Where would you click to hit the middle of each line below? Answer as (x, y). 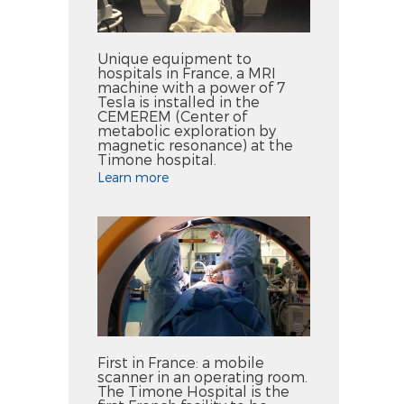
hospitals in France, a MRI (187, 72)
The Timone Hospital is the (193, 390)
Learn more (133, 177)
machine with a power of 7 (191, 87)
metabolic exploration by (187, 130)
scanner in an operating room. (202, 376)
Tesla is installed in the (179, 101)
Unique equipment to (174, 58)
